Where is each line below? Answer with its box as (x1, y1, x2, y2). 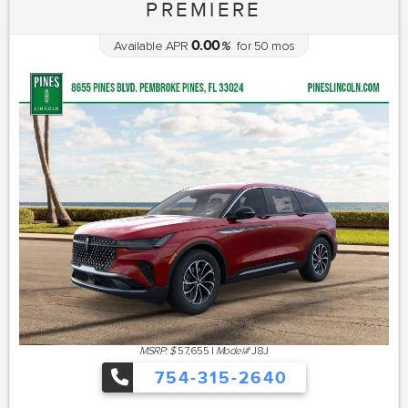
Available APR (113, 37, 188, 54)
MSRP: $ (139, 344, 176, 358)
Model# (215, 344, 250, 358)
